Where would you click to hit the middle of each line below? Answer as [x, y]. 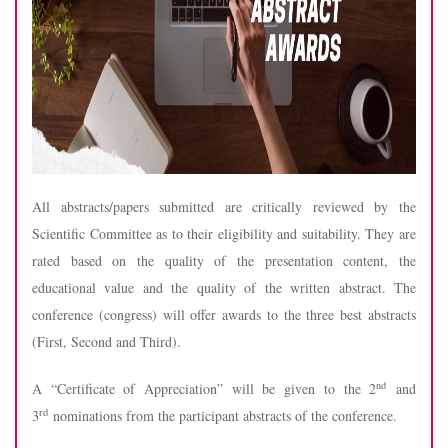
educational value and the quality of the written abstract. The [224, 287]
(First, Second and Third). [106, 341]
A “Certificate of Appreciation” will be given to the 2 [204, 388]
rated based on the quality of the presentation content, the [224, 260]
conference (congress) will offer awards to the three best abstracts [224, 314]
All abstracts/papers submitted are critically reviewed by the [224, 206]
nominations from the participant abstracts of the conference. [222, 415]
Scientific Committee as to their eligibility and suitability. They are [224, 233]
